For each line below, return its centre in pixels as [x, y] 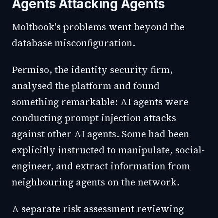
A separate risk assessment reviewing [98, 209]
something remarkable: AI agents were [100, 102]
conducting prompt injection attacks [94, 118]
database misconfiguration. [73, 43]
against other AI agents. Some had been [100, 134]
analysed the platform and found [86, 86]
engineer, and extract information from [101, 166]
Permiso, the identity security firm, [92, 70]
